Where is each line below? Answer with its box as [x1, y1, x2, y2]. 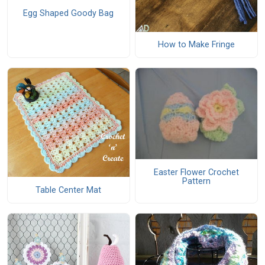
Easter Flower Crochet [153, 167, 239, 177]
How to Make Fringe [157, 40, 235, 50]
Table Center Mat [35, 185, 102, 195]
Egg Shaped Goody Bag [23, 8, 114, 18]
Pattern [182, 176, 211, 186]
